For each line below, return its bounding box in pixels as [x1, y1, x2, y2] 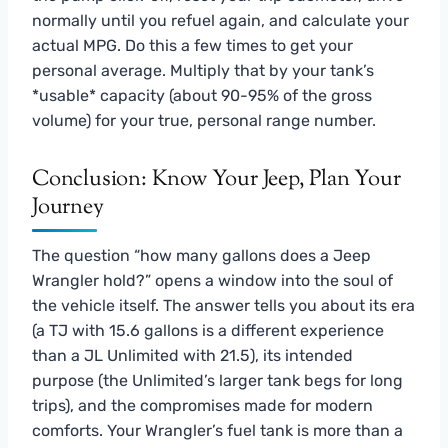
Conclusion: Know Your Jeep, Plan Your [32, 163, 401, 196]
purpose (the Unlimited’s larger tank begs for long [32, 370, 403, 390]
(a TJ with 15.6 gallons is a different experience [32, 320, 384, 340]
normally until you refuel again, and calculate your [32, 10, 409, 30]
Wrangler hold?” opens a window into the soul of [32, 270, 393, 290]
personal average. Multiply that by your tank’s [32, 60, 374, 80]
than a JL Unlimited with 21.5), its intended [32, 345, 353, 365]
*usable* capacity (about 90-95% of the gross [32, 85, 372, 105]
